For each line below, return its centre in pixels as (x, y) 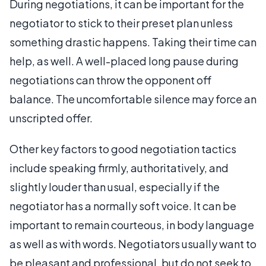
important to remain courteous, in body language (132, 224)
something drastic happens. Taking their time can (133, 42)
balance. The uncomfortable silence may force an (133, 99)
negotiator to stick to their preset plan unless (121, 23)
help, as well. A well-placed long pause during (124, 61)
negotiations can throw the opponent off (110, 80)
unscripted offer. (51, 118)
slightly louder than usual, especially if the (115, 186)
